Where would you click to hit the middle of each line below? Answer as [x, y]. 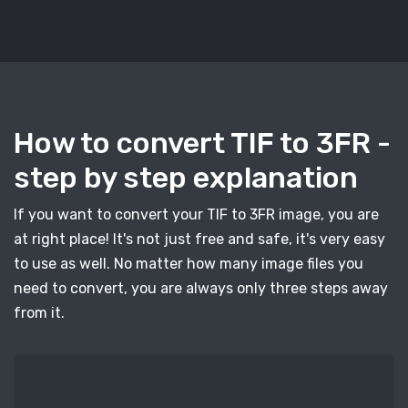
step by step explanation [186, 178]
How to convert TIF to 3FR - [202, 143]
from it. [39, 313]
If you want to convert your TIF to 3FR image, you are [196, 214]
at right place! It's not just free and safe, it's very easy [199, 239]
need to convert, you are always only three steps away [201, 288]
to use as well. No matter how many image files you [189, 264]
